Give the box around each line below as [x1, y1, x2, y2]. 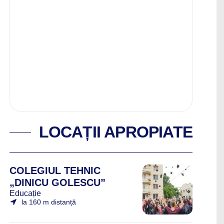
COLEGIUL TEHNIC [9, 165, 100, 176]
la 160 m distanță [21, 198, 76, 206]
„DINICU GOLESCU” [9, 177, 105, 188]
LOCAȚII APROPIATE [38, 123, 192, 141]
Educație [9, 189, 41, 197]
